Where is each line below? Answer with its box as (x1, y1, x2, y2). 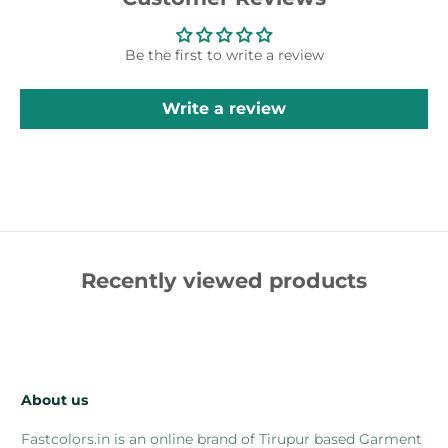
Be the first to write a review (124, 45, 324, 64)
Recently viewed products (81, 267, 367, 293)
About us (21, 390, 88, 409)
